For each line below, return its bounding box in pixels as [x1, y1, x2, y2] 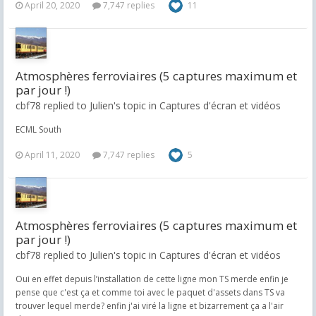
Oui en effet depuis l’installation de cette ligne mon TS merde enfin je [16, 273, 288, 285]
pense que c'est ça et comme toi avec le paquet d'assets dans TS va [16, 286, 285, 298]
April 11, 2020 [25, 149, 80, 161]
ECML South [16, 123, 61, 135]
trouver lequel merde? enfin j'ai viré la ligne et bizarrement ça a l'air [16, 300, 284, 312]
